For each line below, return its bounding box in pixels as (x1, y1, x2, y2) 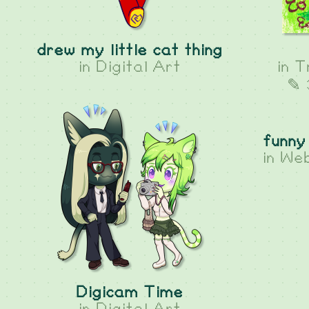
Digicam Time (76, 285, 183, 301)
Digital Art (96, 59, 181, 75)
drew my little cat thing (37, 43, 223, 59)
